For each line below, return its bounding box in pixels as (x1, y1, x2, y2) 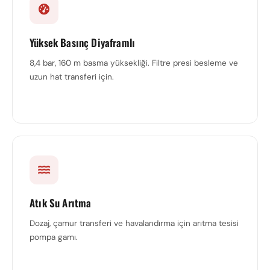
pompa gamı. (30, 232, 78, 242)
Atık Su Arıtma (30, 195, 92, 210)
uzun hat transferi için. (30, 72, 114, 82)
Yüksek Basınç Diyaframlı (30, 35, 136, 50)
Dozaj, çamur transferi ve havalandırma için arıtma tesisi (30, 218, 239, 228)
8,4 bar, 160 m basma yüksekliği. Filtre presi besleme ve (30, 58, 238, 68)
